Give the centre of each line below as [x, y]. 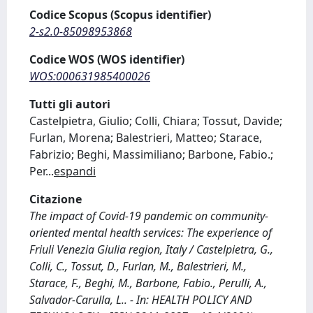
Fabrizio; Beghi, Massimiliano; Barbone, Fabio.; [151, 154]
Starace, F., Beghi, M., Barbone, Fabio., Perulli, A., [148, 283]
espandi [75, 171]
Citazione [56, 199]
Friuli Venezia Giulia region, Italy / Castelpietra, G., [151, 249]
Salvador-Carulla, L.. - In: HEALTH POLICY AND [141, 300]
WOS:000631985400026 [90, 76]
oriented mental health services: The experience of [151, 233]
